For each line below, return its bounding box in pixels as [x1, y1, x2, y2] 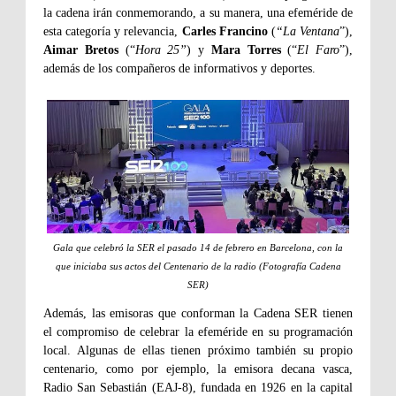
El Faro [297, 42, 339, 57]
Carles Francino [181, 24, 271, 38]
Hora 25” [134, 42, 187, 57]
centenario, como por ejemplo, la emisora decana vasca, [43, 362, 353, 376]
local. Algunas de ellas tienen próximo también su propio [43, 343, 353, 357]
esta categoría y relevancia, [43, 24, 182, 38]
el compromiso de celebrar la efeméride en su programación [43, 324, 353, 339]
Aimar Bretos [43, 42, 118, 57]
